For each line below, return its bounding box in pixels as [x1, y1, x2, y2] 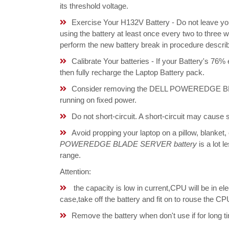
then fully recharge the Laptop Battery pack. [60, 68, 204, 77]
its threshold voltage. [60, 2, 128, 10]
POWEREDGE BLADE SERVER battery [60, 140, 197, 148]
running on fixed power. [60, 96, 136, 104]
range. [60, 151, 81, 159]
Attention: [60, 167, 91, 176]
